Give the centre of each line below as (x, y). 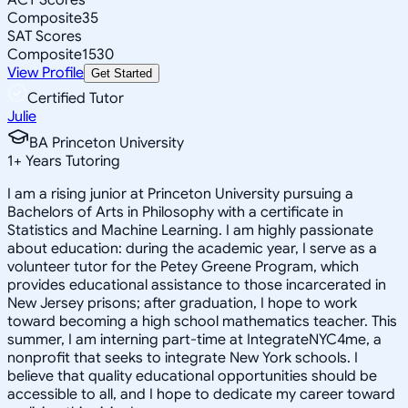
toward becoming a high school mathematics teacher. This (202, 321)
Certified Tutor (76, 98)
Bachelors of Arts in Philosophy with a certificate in (175, 212)
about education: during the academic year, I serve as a (192, 248)
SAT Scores (45, 36)
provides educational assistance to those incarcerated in (197, 285)
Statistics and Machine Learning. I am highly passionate (190, 230)
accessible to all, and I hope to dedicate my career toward (201, 394)
